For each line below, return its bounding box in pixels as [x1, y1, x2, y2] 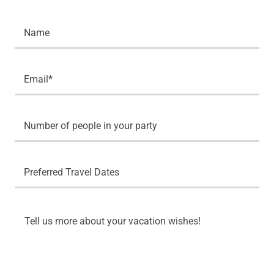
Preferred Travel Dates [24, 166, 119, 178]
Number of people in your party [24, 119, 157, 131]
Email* [24, 73, 53, 85]
